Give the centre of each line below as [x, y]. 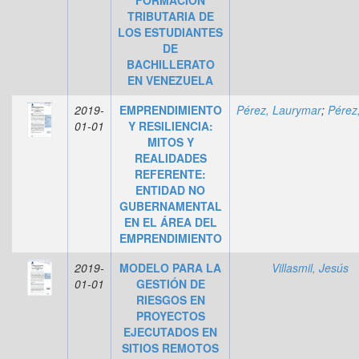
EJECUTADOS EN [170, 331]
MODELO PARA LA [170, 267]
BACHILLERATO [170, 64]
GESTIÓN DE [170, 283]
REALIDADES [170, 157]
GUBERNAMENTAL [170, 206]
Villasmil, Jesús [310, 267]
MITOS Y [170, 141]
